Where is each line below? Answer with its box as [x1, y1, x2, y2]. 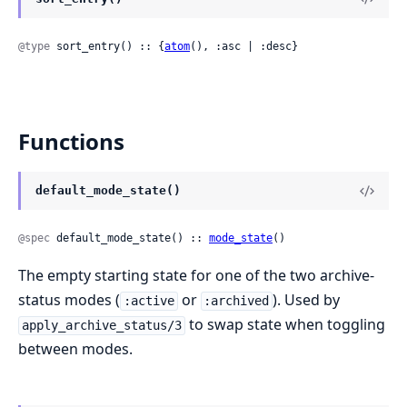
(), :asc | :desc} [190, 40, 298, 54]
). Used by [273, 290, 341, 311]
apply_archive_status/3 [21, 318, 182, 333]
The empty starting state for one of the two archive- [18, 265, 374, 286]
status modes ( [18, 290, 120, 311]
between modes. [18, 339, 133, 360]
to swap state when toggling [184, 314, 385, 335]
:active [123, 293, 174, 309]
